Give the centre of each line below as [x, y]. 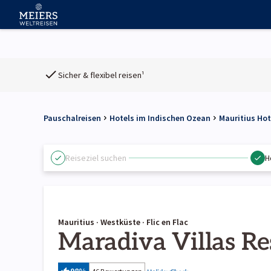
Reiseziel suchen [96, 158]
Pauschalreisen [72, 118]
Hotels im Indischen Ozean [160, 118]
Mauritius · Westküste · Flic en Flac [123, 222]
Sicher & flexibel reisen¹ [101, 75]
